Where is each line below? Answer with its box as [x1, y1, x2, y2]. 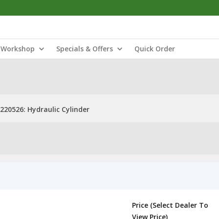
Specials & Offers [56, 44, 113, 53]
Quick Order [134, 44, 175, 53]
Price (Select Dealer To [132, 200, 208, 210]
